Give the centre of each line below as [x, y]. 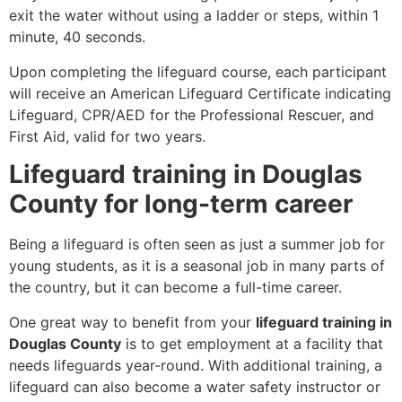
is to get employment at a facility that [252, 343]
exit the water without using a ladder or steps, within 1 [194, 16]
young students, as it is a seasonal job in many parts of [197, 266]
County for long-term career [181, 204]
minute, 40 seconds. [77, 37]
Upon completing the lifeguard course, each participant [198, 71]
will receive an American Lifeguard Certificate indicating [200, 93]
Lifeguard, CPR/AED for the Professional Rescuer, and [192, 114]
